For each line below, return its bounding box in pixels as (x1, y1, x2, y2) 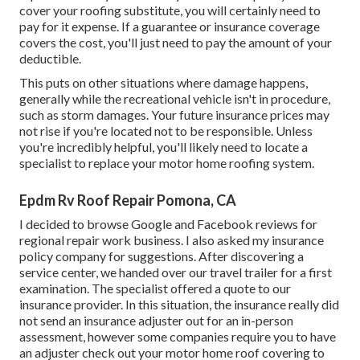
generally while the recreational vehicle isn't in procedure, (19, 90, 330, 106)
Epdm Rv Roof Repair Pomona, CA (19, 190, 236, 209)
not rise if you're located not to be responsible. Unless (19, 122, 313, 138)
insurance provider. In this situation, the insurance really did (19, 296, 339, 312)
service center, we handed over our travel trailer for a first (19, 264, 332, 280)
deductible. (19, 50, 81, 66)
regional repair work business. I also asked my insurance (19, 231, 324, 247)
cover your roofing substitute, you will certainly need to (19, 2, 321, 18)
